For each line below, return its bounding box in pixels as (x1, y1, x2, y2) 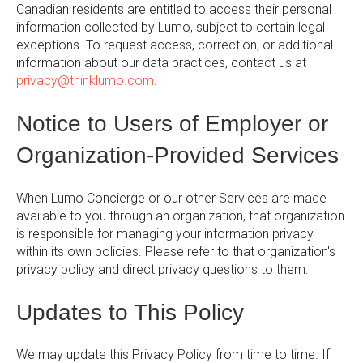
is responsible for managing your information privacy (16, 225, 314, 241)
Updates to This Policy (16, 300, 244, 326)
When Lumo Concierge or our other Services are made (16, 190, 327, 206)
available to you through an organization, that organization (16, 207, 344, 224)
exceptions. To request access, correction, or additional (16, 36, 333, 53)
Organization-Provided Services (16, 143, 339, 169)
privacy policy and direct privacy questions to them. (16, 261, 309, 277)
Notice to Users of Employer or (16, 111, 328, 137)
